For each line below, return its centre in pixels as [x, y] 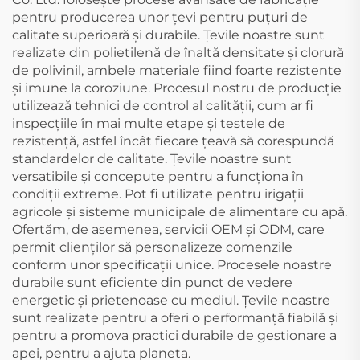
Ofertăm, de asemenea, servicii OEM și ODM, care [168, 229]
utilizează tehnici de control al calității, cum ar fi [163, 106]
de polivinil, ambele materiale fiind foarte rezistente [177, 70]
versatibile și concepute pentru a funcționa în [158, 176]
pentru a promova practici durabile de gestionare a [174, 335]
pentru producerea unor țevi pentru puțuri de [160, 17]
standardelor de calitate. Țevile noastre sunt [152, 159]
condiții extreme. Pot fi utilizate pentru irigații [158, 194]
